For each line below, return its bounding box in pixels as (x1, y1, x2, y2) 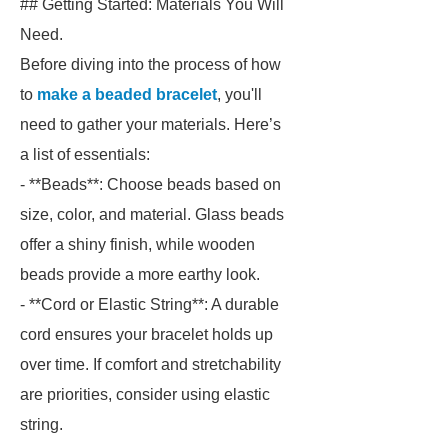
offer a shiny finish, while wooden (20, 236, 255, 253)
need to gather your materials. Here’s (20, 116, 281, 133)
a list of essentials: (20, 146, 150, 163)
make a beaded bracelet (37, 86, 217, 103)
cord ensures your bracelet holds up (20, 326, 273, 343)
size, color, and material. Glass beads (20, 206, 284, 223)
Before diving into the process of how (20, 56, 281, 73)
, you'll (217, 86, 262, 103)
